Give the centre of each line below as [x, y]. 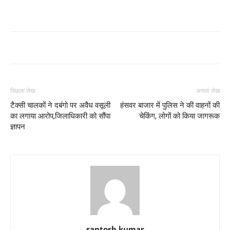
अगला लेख [208, 91]
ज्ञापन [18, 127]
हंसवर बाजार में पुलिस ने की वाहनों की [170, 105]
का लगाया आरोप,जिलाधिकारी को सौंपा [60, 116]
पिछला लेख [23, 91]
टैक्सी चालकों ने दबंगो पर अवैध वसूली [60, 105]
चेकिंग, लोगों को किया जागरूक [179, 116]
